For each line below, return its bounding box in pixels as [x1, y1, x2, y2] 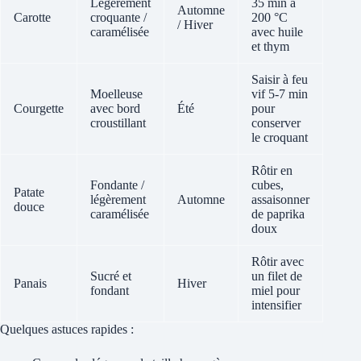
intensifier [251, 298, 301, 313]
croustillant [90, 116, 146, 131]
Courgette [14, 102, 64, 116]
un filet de [251, 269, 302, 284]
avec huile [251, 25, 303, 39]
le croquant [251, 131, 308, 145]
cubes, [251, 178, 284, 193]
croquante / [90, 10, 147, 25]
